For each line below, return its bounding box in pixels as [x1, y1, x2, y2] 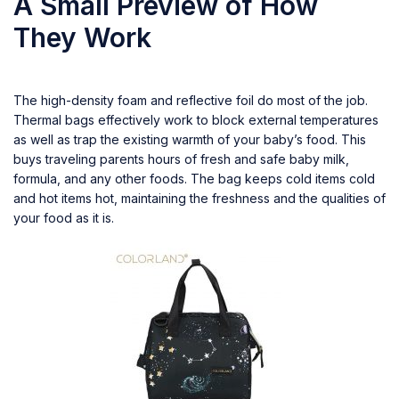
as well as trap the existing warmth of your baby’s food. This [13, 131, 366, 147]
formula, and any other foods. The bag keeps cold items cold [13, 170, 375, 186]
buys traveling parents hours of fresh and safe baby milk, [13, 151, 349, 167]
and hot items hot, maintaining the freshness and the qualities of [13, 190, 386, 206]
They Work [13, 20, 151, 53]
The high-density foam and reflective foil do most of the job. [13, 92, 368, 108]
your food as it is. [13, 209, 114, 225]
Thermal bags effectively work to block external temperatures [13, 111, 379, 127]
